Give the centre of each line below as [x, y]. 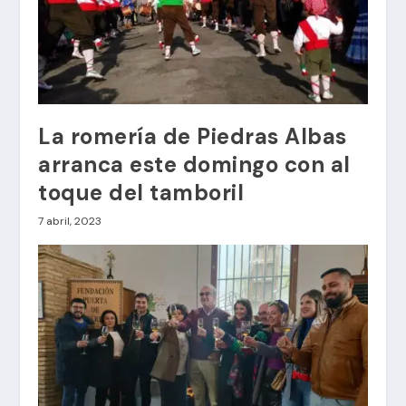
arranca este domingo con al [194, 164]
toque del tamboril [141, 192]
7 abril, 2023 [70, 221]
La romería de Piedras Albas [193, 136]
